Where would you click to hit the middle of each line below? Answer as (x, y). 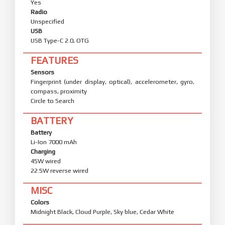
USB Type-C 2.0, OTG (60, 40)
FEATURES (54, 60)
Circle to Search (52, 100)
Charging (43, 151)
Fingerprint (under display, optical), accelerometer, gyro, (113, 81)
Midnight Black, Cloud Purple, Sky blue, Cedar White (102, 211)
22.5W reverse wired (60, 170)
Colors (40, 202)
